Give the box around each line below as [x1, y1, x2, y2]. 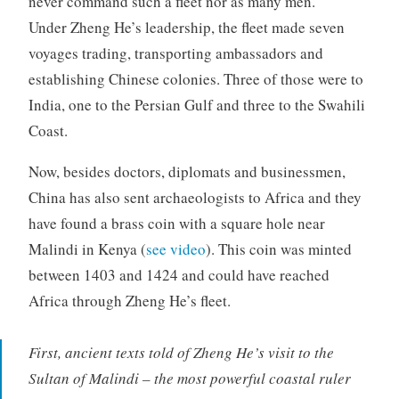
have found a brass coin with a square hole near [28, 212, 325, 233]
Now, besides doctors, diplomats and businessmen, [28, 160, 346, 182]
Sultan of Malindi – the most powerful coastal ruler [28, 368, 351, 389]
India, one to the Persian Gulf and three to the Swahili [28, 94, 365, 115]
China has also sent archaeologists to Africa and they [28, 186, 362, 208]
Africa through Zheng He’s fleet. [28, 289, 231, 311]
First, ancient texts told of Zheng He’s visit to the [28, 342, 334, 363]
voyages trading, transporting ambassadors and [28, 42, 323, 63]
